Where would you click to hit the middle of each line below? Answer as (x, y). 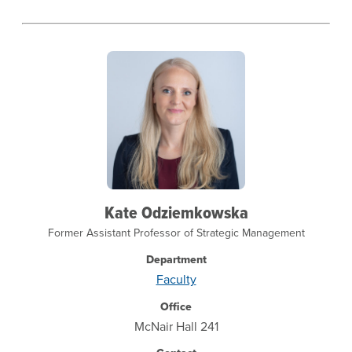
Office (176, 307)
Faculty (176, 279)
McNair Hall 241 (176, 326)
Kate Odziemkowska (176, 213)
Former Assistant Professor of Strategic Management (176, 233)
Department (176, 260)
